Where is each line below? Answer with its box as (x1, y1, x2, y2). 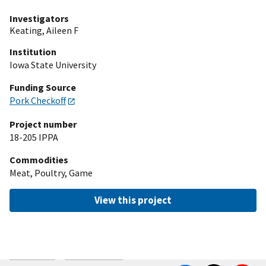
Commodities (9, 154, 68, 166)
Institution (9, 45, 56, 58)
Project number (9, 118, 77, 130)
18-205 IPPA (9, 131, 58, 143)
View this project (94, 194, 172, 207)
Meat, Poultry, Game (9, 167, 93, 179)
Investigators (9, 12, 69, 24)
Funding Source (9, 81, 76, 93)
